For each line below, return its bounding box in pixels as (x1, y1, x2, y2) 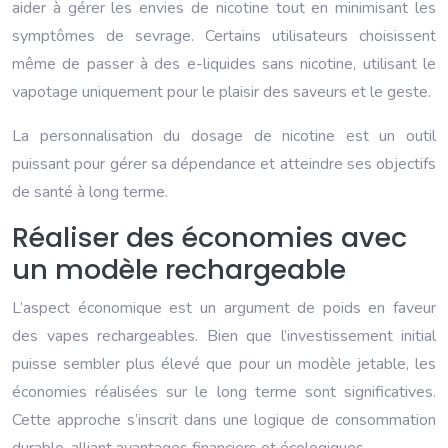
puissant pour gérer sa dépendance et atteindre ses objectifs (12, 153, 436, 176)
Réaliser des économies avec (12, 219, 407, 257)
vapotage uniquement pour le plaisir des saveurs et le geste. (12, 81, 431, 104)
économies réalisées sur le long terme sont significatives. (12, 381, 436, 404)
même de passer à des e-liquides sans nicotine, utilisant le (12, 53, 436, 76)
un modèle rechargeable (12, 251, 346, 289)
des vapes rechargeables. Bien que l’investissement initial (12, 325, 436, 348)
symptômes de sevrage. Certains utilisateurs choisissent (12, 25, 436, 48)
